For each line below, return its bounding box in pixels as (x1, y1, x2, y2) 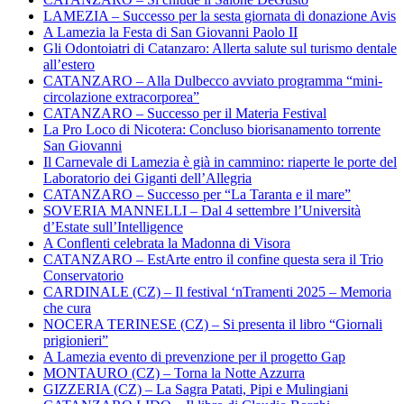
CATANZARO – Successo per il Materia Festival (43, 105, 326, 121)
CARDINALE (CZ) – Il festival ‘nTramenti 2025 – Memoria (43, 283, 391, 299)
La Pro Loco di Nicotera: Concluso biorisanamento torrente (43, 121, 381, 137)
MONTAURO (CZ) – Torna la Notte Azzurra (43, 364, 305, 381)
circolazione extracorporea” (43, 88, 199, 105)
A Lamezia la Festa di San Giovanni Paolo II (43, 23, 298, 40)
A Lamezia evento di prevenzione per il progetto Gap (43, 348, 345, 364)
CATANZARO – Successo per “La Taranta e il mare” (43, 186, 351, 202)
